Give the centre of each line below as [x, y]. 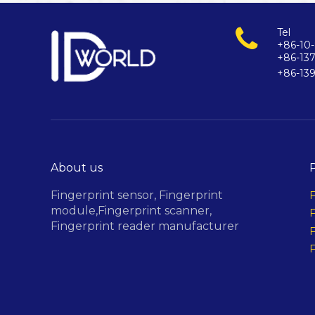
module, [74, 211]
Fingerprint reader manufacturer [145, 226]
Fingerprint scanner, [156, 211]
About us [77, 168]
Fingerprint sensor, [105, 195]
